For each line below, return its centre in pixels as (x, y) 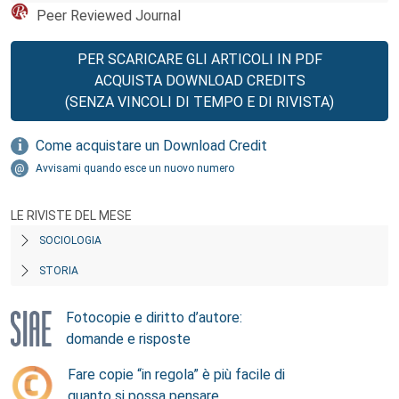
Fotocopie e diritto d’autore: (154, 318)
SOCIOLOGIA (70, 240)
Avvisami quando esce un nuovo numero (135, 168)
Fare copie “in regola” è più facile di (176, 375)
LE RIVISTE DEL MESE (71, 216)
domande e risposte (128, 339)
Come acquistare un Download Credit (151, 146)
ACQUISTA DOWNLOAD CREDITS (199, 81)
